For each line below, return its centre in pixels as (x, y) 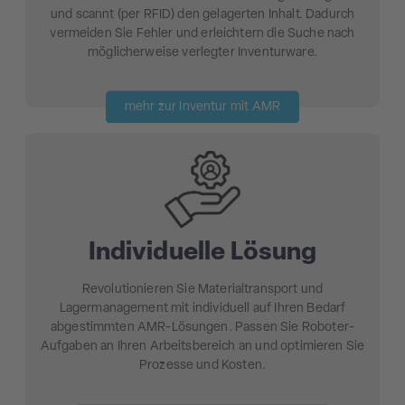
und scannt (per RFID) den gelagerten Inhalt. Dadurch (202, 15)
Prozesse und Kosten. (202, 366)
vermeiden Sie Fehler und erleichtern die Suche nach (202, 34)
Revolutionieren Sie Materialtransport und (202, 290)
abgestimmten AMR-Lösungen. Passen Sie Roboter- (202, 328)
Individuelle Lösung (202, 254)
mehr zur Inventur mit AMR (202, 108)
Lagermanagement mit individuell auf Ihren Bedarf (202, 309)
